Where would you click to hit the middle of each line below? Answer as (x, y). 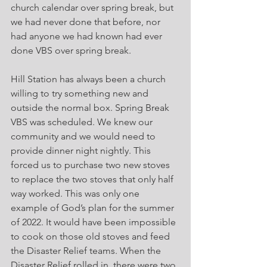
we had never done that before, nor (87, 22)
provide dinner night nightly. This (82, 150)
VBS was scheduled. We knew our (83, 122)
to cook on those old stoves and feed (91, 236)
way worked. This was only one (76, 193)
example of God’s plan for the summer (94, 208)
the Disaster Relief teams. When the (87, 251)
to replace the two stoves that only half (93, 179)
